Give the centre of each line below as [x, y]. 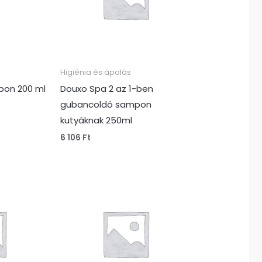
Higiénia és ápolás [95, 73]
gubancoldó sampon [106, 105]
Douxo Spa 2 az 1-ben [106, 89]
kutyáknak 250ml [96, 120]
